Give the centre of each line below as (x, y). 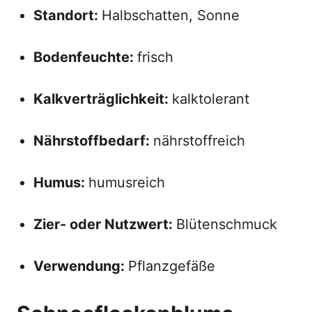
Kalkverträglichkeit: (103, 99)
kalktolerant (211, 99)
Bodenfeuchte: (85, 57)
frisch (155, 57)
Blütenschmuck (227, 224)
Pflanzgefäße (172, 266)
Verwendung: (81, 266)
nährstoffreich (199, 141)
